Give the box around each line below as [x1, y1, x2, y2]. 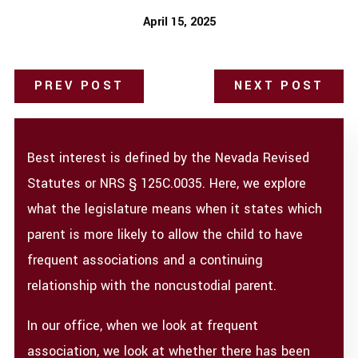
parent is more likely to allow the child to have [27, 225, 304, 244]
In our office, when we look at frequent [27, 316, 259, 335]
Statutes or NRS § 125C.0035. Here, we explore [27, 173, 307, 193]
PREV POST [34, 78, 125, 95]
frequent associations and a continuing [27, 250, 264, 269]
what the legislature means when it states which [27, 199, 323, 218]
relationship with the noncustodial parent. [27, 276, 277, 295]
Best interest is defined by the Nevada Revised [27, 148, 310, 167]
